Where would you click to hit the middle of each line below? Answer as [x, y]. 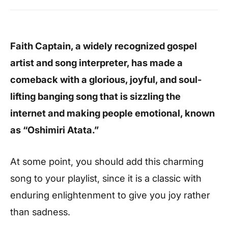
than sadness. [40, 211]
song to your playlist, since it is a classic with [106, 178]
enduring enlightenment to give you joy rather [110, 195]
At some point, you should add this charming [107, 161]
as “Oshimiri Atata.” [54, 130]
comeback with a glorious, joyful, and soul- [106, 79]
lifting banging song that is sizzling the [95, 96]
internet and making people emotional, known [112, 113]
